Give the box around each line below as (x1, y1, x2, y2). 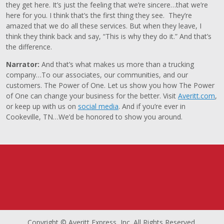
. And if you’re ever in (118, 101, 185, 111)
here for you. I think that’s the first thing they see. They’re (6, 10, 192, 20)
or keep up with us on (6, 101, 78, 111)
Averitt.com (178, 91, 215, 100)
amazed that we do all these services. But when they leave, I (6, 21, 201, 30)
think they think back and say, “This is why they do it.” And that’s (6, 31, 211, 41)
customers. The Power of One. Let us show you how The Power (6, 80, 214, 90)
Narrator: (6, 59, 41, 69)
